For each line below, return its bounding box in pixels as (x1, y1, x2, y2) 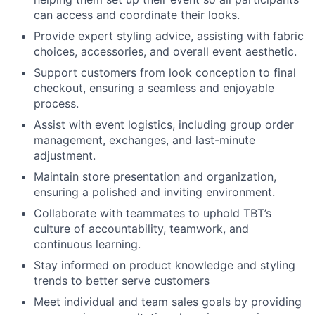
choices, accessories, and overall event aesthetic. (34, 44, 297, 58)
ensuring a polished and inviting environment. (34, 184, 275, 199)
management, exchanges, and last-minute (34, 132, 255, 147)
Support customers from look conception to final (34, 65, 296, 79)
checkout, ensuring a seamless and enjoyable (34, 80, 274, 95)
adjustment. (34, 148, 96, 162)
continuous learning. (34, 236, 141, 251)
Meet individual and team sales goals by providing (34, 294, 302, 309)
